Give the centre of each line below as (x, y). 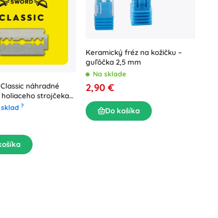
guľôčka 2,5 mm (113, 62)
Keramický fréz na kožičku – (134, 52)
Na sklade (109, 74)
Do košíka (122, 110)
